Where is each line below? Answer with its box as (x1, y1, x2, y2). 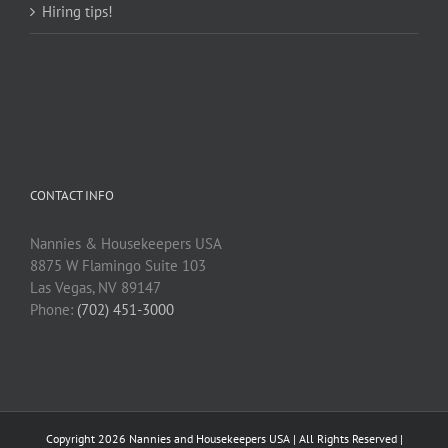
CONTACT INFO (30, 187, 114, 205)
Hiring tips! (42, 2, 113, 22)
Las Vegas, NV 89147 (30, 278, 161, 298)
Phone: (30, 300, 77, 320)
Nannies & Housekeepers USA (30, 234, 222, 254)
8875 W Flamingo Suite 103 (30, 256, 206, 276)
